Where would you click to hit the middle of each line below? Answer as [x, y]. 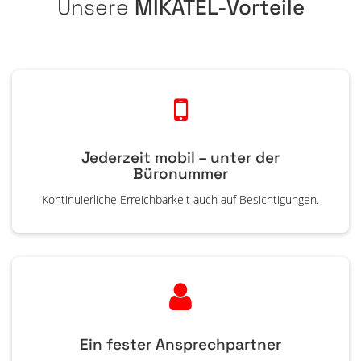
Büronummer [180, 174]
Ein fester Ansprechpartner [180, 344]
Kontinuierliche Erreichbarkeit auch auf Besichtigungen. [180, 199]
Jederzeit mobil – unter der [180, 158]
